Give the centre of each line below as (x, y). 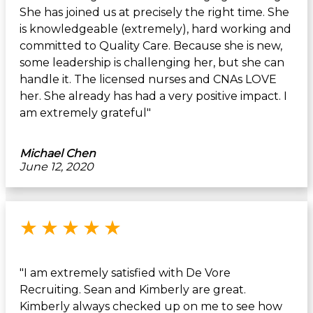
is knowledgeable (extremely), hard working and (155, 29)
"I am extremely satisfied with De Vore (125, 273)
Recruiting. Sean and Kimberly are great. (133, 290)
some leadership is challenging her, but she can (152, 63)
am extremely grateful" (85, 113)
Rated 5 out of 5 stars (180, 221)
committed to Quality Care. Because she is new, (151, 46)
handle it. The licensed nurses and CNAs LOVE (148, 80)
